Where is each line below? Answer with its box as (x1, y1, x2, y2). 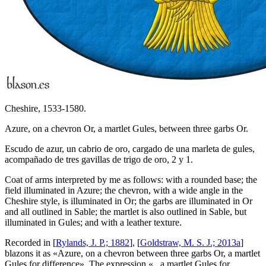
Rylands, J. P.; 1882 (56, 237, 129, 248)
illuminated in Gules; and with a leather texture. (5, 217, 182, 228)
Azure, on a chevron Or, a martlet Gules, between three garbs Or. (5, 123, 248, 134)
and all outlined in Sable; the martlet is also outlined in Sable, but (5, 207, 246, 217)
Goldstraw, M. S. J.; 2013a (140, 237, 240, 248)
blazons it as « (5, 248, 58, 259)
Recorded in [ (5, 237, 56, 248)
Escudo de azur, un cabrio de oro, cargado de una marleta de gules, (5, 144, 255, 154)
